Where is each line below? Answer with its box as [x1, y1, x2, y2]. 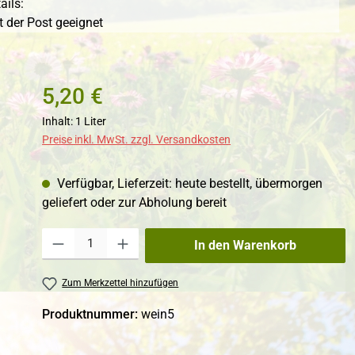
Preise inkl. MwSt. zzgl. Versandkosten [42, 133, 231, 147]
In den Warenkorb [194, 238, 297, 254]
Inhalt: [42, 115, 76, 128]
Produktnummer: [42, 306, 142, 322]
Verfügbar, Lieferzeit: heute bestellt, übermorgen [54, 176, 323, 192]
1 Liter [75, 115, 107, 128]
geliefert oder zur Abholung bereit [42, 195, 227, 211]
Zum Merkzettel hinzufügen [62, 277, 179, 289]
